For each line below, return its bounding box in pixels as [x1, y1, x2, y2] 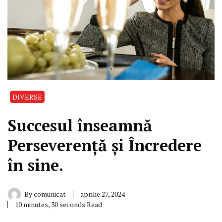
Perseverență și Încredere [7, 134, 202, 156]
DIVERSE [12, 92, 42, 102]
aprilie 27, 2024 [80, 189, 125, 199]
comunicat [34, 189, 66, 199]
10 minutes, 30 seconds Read [15, 199, 102, 209]
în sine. [7, 154, 63, 175]
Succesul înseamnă [7, 114, 152, 136]
